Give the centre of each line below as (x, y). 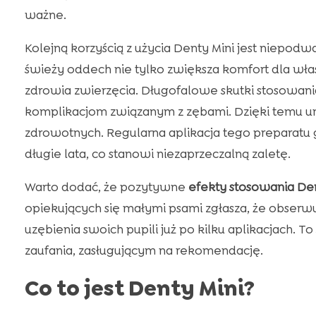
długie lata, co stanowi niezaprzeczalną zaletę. (157, 154)
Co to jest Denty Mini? (139, 289)
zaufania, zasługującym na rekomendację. (144, 251)
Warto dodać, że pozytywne (106, 187)
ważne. (45, 15)
